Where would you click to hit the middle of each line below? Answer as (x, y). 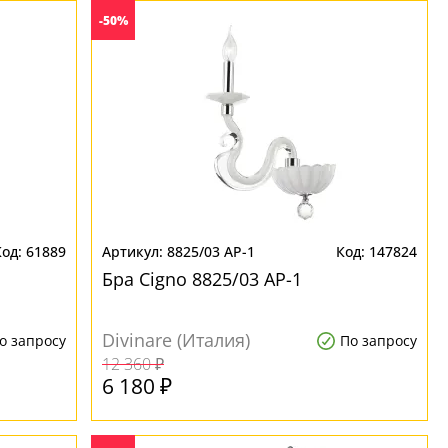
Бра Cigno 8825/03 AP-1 (202, 279)
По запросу (378, 340)
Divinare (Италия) (176, 340)
